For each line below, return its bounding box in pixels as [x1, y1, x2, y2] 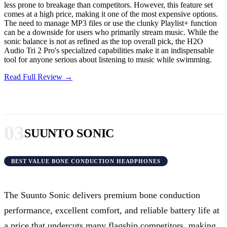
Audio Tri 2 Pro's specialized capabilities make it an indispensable [4, 46, 214, 55]
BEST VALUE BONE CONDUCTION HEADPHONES [11, 158, 161, 165]
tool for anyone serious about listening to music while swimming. [4, 55, 212, 64]
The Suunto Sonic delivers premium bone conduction [4, 190, 200, 201]
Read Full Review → [4, 72, 72, 82]
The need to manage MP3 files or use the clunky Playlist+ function [4, 19, 217, 28]
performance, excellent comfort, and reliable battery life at [4, 205, 219, 216]
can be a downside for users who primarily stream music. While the [4, 28, 218, 37]
